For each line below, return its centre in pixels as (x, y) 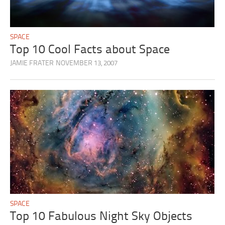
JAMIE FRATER (32, 64)
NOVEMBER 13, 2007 (87, 64)
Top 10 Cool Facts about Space (90, 50)
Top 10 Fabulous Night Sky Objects (101, 217)
